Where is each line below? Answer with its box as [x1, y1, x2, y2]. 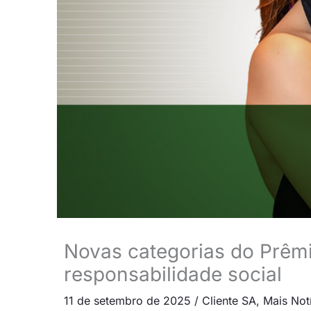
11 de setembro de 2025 [64, 293, 194, 308]
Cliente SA [202, 293, 256, 308]
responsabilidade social [64, 262, 282, 286]
